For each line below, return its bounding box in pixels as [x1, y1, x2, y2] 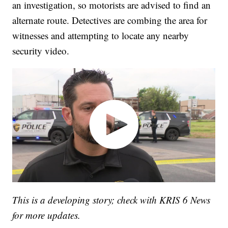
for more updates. [12, 208, 81, 221]
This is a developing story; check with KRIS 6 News [12, 193, 211, 206]
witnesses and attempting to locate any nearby [12, 29, 189, 42]
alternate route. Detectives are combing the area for [12, 14, 208, 27]
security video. [12, 44, 70, 58]
